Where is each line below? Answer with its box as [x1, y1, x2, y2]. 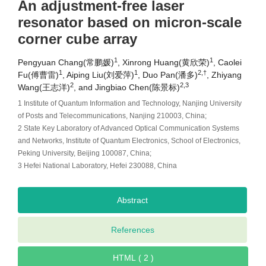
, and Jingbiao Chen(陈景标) [74, 83, 180, 93]
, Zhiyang [207, 70, 242, 80]
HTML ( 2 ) [143, 253, 154, 263]
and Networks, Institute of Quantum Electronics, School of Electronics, [18, 137, 240, 145]
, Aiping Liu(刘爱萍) [62, 70, 134, 80]
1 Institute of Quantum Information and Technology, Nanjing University [18, 99, 242, 108]
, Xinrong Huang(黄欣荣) [118, 58, 210, 68]
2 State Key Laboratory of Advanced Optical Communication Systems [18, 124, 239, 133]
